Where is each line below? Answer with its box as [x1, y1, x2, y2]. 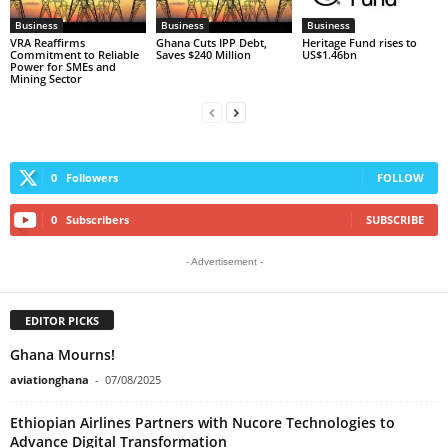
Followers [66, 169, 118, 185]
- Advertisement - [185, 255, 263, 267]
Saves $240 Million [155, 46, 251, 62]
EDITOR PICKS [25, 312, 99, 328]
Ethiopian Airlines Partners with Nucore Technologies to [10, 412, 395, 432]
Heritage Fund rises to [301, 34, 417, 50]
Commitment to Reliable [10, 46, 139, 62]
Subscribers [66, 211, 129, 227]
